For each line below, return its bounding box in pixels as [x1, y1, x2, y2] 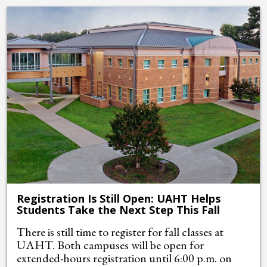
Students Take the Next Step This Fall [17, 202, 220, 217]
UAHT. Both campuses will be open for [17, 237, 204, 253]
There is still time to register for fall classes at [17, 223, 223, 240]
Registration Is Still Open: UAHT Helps [17, 191, 221, 206]
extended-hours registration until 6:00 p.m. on [17, 250, 232, 266]
